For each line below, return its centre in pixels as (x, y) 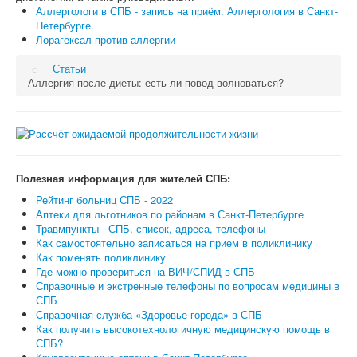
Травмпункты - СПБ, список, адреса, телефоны (151, 228)
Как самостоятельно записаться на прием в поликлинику (174, 243)
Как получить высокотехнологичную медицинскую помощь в (183, 329)
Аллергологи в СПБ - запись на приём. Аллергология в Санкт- (187, 11)
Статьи (70, 68)
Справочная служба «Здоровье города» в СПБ (149, 314)
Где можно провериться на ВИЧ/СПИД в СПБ (145, 271)
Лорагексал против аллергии (106, 39)
